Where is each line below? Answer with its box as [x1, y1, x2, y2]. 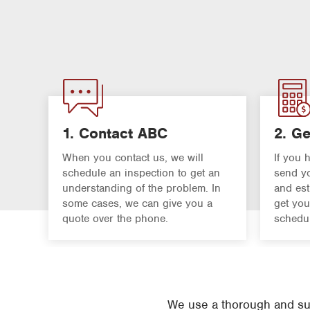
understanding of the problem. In [62, 181, 221, 196]
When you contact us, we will [62, 151, 203, 165]
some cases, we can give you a [62, 197, 212, 211]
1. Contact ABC [62, 124, 167, 143]
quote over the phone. [62, 212, 168, 226]
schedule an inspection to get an [62, 166, 220, 181]
